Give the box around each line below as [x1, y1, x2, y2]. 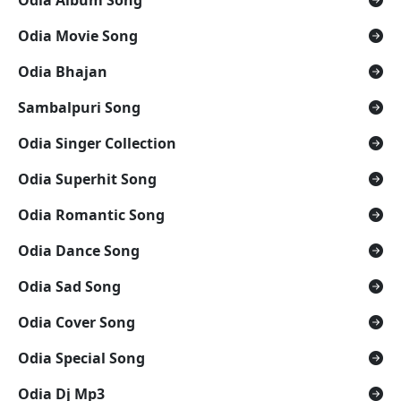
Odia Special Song [18, 347, 145, 368]
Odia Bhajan [18, 61, 107, 81]
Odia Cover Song [18, 311, 135, 332]
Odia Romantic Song [18, 204, 165, 225]
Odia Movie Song [18, 25, 138, 46]
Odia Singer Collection [18, 132, 176, 153]
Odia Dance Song [18, 240, 140, 260]
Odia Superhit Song [18, 168, 157, 189]
